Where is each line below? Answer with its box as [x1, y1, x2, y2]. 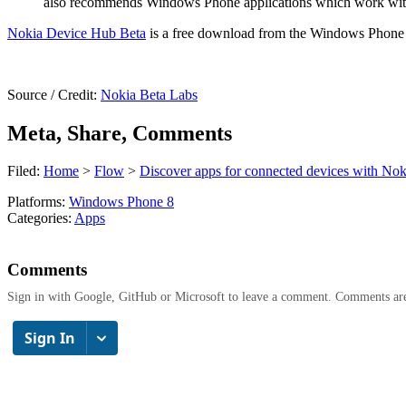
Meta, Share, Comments [7, 121, 232, 145]
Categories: [7, 210, 74, 227]
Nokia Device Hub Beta [7, 24, 146, 41]
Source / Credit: [7, 86, 101, 102]
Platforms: [7, 194, 69, 210]
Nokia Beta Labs [101, 86, 198, 102]
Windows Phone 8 [69, 194, 174, 210]
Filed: [7, 163, 43, 179]
